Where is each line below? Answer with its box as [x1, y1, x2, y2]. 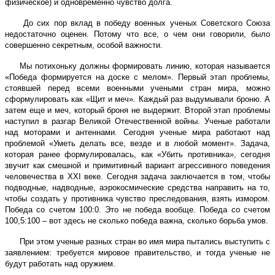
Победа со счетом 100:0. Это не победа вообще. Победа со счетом [5, 204, 270, 214]
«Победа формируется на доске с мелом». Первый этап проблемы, [5, 72, 270, 82]
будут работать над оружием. [5, 258, 115, 268]
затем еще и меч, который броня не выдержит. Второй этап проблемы [5, 105, 270, 115]
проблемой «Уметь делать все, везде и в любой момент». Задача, [5, 138, 270, 148]
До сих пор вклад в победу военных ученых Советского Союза [20, 18, 270, 28]
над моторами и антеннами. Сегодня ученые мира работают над [5, 127, 270, 137]
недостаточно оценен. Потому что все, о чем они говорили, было [5, 29, 270, 39]
